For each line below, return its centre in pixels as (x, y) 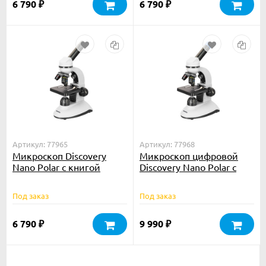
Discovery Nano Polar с (188, 167)
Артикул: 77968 (167, 144)
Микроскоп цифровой (189, 155)
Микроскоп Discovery (59, 155)
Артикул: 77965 (40, 144)
